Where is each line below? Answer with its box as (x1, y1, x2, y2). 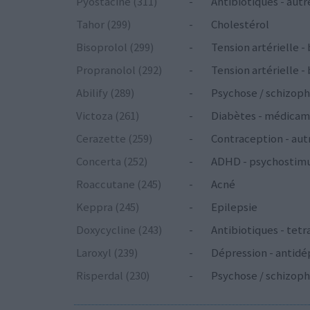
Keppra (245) (76, 199, 140, 215)
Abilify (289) (76, 84, 135, 100)
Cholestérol (211, 16, 269, 32)
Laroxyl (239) (76, 244, 138, 260)
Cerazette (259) (76, 130, 153, 146)
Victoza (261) (76, 107, 140, 123)
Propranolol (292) (76, 62, 163, 77)
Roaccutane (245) (76, 176, 162, 192)
